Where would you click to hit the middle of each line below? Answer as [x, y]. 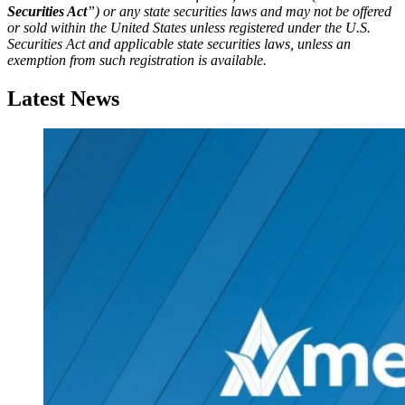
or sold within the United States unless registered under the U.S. [189, 27]
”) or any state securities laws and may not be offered [239, 11]
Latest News [63, 98]
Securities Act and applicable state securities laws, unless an [179, 43]
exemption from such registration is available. [137, 60]
